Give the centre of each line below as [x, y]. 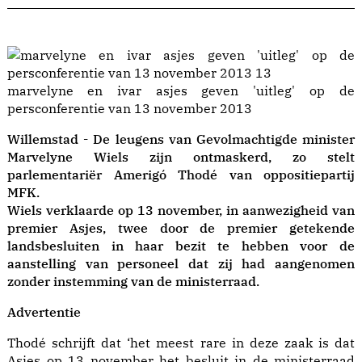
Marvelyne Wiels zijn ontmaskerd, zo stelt [181, 157]
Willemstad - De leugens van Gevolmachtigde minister [181, 139]
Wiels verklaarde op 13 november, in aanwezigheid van [181, 210]
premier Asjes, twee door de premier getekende [181, 228]
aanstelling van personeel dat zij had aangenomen [181, 264]
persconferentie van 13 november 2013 [130, 109]
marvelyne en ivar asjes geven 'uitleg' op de [47, 91]
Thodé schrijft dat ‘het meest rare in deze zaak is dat [181, 343]
